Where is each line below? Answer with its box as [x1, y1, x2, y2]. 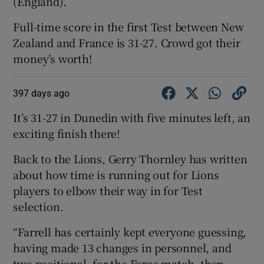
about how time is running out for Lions [13, 166, 219, 182]
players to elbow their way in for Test [13, 182, 203, 198]
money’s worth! [13, 50, 93, 66]
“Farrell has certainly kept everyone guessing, [13, 223, 247, 239]
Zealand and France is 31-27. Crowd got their [13, 34, 240, 50]
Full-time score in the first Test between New [13, 18, 244, 34]
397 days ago [13, 88, 70, 98]
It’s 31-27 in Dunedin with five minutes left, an [13, 109, 250, 125]
